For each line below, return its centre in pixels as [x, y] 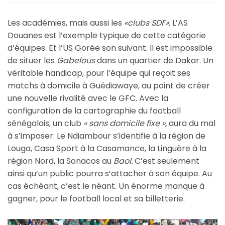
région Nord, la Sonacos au [61, 161]
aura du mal [191, 124]
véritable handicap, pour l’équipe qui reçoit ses [99, 73]
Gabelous [76, 61]
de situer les [32, 61]
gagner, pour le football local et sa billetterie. [96, 199]
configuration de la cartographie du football [94, 111]
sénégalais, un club [45, 124]
